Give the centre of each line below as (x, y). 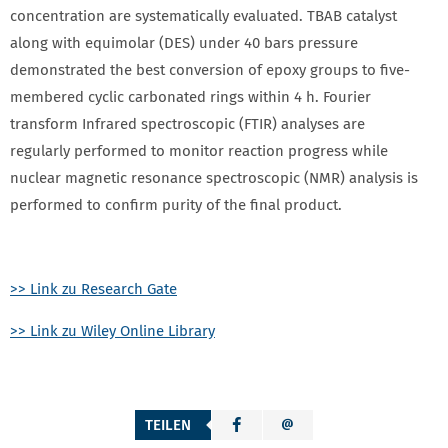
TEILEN (168, 424)
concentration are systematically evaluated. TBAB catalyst (203, 16)
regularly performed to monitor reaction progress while (199, 151)
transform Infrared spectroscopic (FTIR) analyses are (187, 124)
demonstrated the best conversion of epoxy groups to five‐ (210, 70)
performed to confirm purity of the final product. (176, 205)
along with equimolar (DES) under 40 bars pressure (184, 43)
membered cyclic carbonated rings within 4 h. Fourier (190, 97)
